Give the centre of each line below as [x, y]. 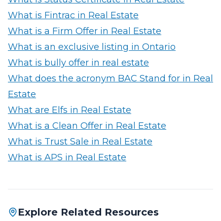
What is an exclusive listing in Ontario [92, 47]
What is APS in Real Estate [67, 157]
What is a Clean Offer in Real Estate [87, 126]
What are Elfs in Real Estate [70, 110]
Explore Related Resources [88, 212]
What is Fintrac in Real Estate [73, 15]
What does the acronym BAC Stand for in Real [110, 78]
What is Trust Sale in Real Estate [80, 142]
